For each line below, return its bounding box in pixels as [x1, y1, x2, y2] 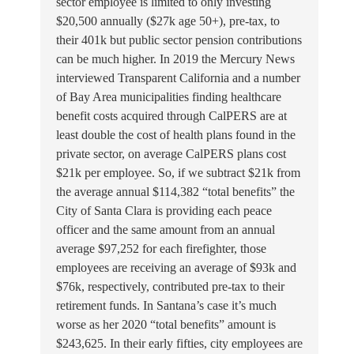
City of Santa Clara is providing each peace [56, 203, 272, 217]
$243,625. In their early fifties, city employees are [56, 336, 303, 350]
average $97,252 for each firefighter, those [56, 241, 266, 255]
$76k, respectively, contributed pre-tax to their [56, 279, 284, 293]
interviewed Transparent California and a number [56, 70, 300, 85]
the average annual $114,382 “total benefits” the [56, 184, 295, 198]
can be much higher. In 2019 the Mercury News [56, 51, 295, 66]
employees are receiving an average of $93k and [56, 260, 296, 274]
